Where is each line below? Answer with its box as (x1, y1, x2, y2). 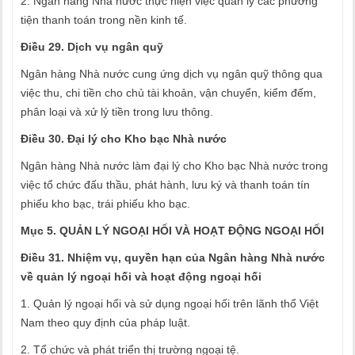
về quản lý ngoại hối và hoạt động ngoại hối (21, 270, 261, 283)
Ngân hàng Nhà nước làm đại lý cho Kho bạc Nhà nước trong (21, 159, 328, 172)
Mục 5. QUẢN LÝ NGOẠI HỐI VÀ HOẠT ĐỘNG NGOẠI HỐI (21, 224, 324, 237)
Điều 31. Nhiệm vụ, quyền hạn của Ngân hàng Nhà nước (21, 251, 325, 264)
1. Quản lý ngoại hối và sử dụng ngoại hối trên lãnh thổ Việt (21, 297, 319, 310)
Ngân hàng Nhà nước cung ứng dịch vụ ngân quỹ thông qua (21, 67, 323, 80)
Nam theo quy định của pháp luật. (21, 316, 190, 329)
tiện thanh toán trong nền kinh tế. (21, 13, 187, 26)
